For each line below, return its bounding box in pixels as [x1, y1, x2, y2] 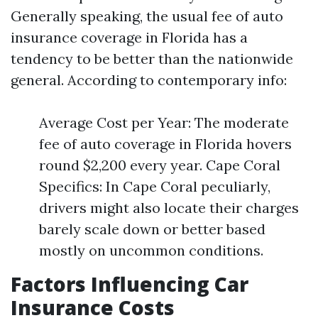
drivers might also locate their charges [39, 199, 299, 216]
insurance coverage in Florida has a [11, 28, 248, 46]
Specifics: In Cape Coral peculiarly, [39, 177, 270, 195]
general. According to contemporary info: [11, 71, 287, 89]
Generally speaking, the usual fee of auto [11, 7, 283, 25]
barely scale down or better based [39, 220, 265, 238]
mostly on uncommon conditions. [39, 241, 263, 259]
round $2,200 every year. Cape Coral [39, 156, 280, 174]
